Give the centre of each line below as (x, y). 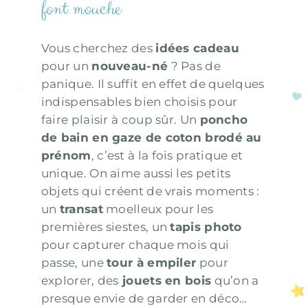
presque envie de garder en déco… (144, 298)
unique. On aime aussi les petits (136, 173)
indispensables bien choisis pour (139, 101)
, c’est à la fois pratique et (167, 155)
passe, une (74, 262)
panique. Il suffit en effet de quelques (153, 84)
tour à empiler (152, 262)
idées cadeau (197, 48)
